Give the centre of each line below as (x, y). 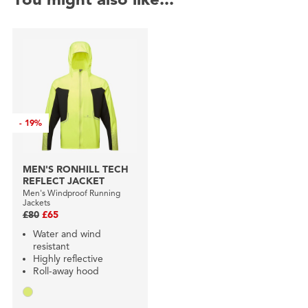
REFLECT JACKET (63, 181)
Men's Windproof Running (71, 193)
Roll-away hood (66, 272)
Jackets (36, 203)
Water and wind (67, 234)
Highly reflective (68, 259)
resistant (51, 247)
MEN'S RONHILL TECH (75, 170)
